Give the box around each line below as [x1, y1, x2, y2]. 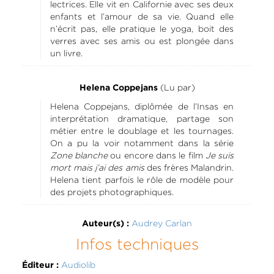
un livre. [50, 48, 83, 58]
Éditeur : [21, 261, 59, 269]
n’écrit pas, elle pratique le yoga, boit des [50, 23, 234, 34]
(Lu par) [157, 82, 195, 92]
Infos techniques [75, 235, 199, 253]
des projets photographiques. [50, 187, 176, 197]
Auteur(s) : [82, 220, 129, 228]
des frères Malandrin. [144, 162, 234, 172]
